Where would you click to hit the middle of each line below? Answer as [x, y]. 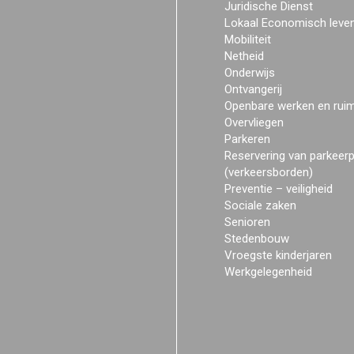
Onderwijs [250, 73]
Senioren [247, 222]
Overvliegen [254, 122]
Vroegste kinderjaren [278, 255]
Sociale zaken [260, 205]
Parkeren [247, 139]
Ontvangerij [253, 89]
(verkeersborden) [269, 172]
